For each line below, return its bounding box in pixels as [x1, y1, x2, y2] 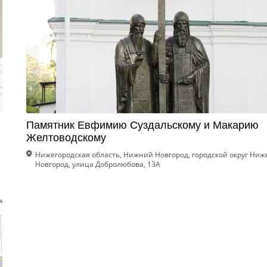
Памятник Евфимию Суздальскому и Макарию [26, 119, 259, 131]
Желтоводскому [26, 132, 106, 144]
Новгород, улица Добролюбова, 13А [35, 159, 160, 169]
